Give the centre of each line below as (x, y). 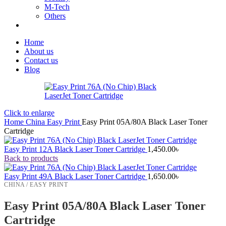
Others (55, 16)
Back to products (31, 158)
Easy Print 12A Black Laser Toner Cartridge (76, 149)
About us (39, 51)
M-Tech (57, 7)
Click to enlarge (29, 113)
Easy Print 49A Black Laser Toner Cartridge (76, 176)
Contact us (41, 60)
